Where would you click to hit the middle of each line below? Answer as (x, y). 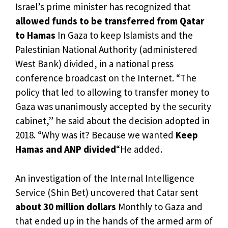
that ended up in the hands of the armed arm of (114, 221)
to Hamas (36, 35)
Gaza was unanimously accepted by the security (113, 107)
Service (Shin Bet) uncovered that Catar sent (107, 192)
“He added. (139, 149)
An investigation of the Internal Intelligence (105, 178)
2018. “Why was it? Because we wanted (94, 135)
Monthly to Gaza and (159, 206)
